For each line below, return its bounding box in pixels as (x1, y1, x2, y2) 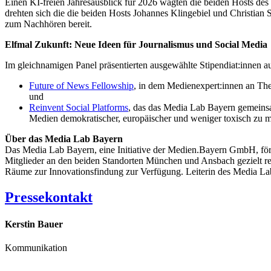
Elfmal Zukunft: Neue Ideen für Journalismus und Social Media (5, 39, 267, 50)
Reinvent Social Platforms (29, 102, 128, 113)
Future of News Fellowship (29, 80, 134, 91)
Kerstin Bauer (5, 218, 63, 229)
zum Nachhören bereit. (5, 19, 92, 30)
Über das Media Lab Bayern (5, 134, 123, 145)
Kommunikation (5, 242, 67, 253)
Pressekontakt (5, 189, 93, 206)
